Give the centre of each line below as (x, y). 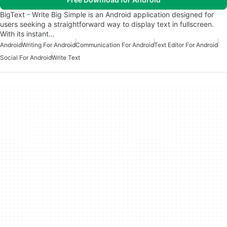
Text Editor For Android (186, 45)
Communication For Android (115, 45)
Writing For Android (49, 45)
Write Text (66, 58)
